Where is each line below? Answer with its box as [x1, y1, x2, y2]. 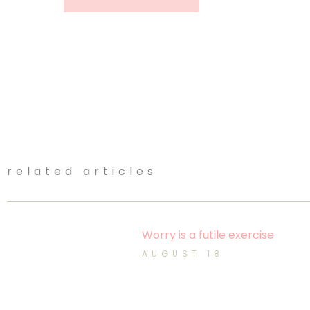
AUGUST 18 [142, 247, 224, 259]
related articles [7, 163, 157, 179]
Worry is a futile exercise [142, 226, 274, 243]
